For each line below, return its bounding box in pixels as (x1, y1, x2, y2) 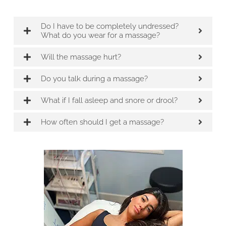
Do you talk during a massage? (41, 74, 148, 84)
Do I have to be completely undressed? (41, 22, 179, 31)
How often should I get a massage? (41, 118, 164, 127)
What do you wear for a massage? (41, 31, 160, 40)
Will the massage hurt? (41, 52, 122, 62)
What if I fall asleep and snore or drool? (41, 96, 178, 105)
